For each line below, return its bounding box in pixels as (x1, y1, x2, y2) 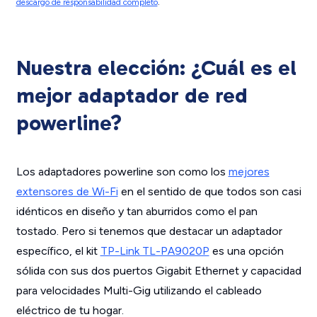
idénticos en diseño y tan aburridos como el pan (16, 204, 258, 218)
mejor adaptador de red (16, 83, 248, 108)
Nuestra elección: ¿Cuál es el (16, 55, 296, 81)
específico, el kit (16, 244, 100, 258)
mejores (228, 165, 270, 178)
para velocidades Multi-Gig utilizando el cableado (16, 284, 262, 297)
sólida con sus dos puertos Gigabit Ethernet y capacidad (16, 264, 301, 277)
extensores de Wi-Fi (16, 185, 118, 198)
